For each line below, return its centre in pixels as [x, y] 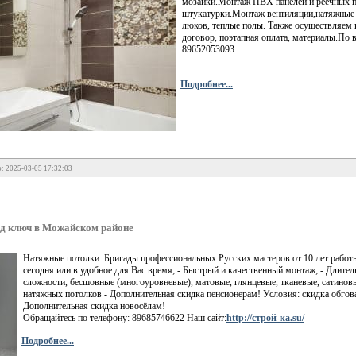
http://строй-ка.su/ [265, 317]
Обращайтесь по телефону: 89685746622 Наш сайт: [125, 317]
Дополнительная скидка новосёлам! [94, 306]
